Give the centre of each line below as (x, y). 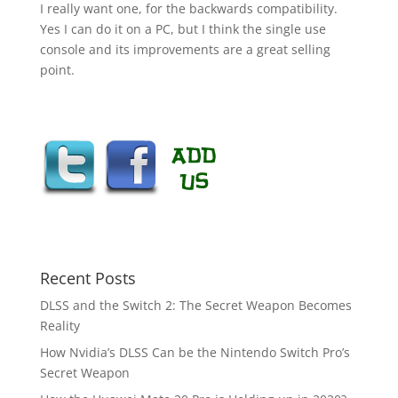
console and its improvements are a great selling (185, 49)
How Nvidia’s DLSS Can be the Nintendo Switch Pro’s (195, 352)
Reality (60, 325)
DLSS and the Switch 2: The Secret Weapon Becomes (195, 305)
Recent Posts (88, 278)
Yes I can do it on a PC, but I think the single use (183, 28)
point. (57, 69)
